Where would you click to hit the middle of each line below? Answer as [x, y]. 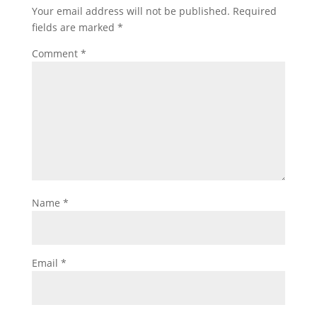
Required [254, 11]
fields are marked [74, 27]
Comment [56, 53]
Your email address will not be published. [131, 11]
